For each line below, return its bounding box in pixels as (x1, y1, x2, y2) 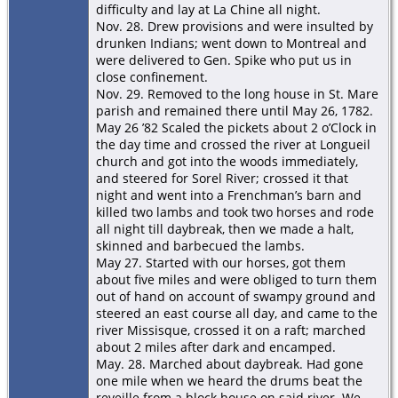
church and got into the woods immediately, (96, 152, 358, 170)
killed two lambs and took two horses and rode (96, 203, 374, 220)
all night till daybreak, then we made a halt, (96, 219, 354, 237)
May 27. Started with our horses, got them (96, 253, 346, 271)
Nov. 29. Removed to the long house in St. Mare (96, 84, 378, 102)
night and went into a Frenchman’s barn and (96, 186, 362, 203)
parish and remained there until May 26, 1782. (96, 101, 373, 119)
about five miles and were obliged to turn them (96, 270, 377, 288)
